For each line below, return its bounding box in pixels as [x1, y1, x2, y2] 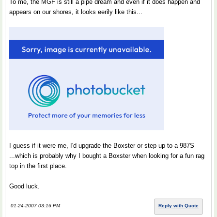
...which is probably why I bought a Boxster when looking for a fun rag [9, 152, 204, 160]
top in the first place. [9, 162, 67, 170]
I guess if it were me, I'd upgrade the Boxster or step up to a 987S [9, 142, 194, 150]
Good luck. [9, 183, 40, 190]
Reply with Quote [158, 203, 199, 209]
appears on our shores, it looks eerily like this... [9, 8, 142, 15]
